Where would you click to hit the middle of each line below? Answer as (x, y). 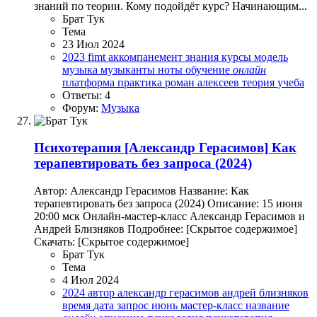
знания (203, 57)
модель (271, 57)
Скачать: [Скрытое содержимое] (111, 242)
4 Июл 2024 (91, 280)
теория (260, 82)
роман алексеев (203, 82)
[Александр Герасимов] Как (211, 148)
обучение (209, 69)
